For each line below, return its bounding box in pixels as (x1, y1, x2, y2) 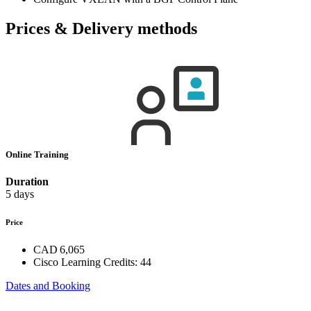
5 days (6, 187, 34, 200)
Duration (6, 175, 49, 187)
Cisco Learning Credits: (33, 255, 137, 268)
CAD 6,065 (33, 243, 85, 255)
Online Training (6, 149, 71, 160)
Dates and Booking (6, 279, 90, 292)
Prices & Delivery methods (6, 19, 197, 37)
